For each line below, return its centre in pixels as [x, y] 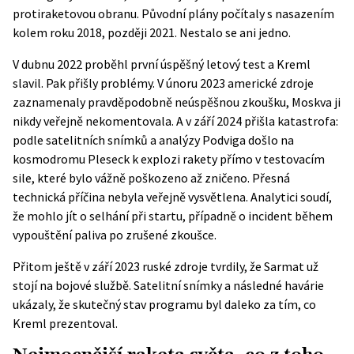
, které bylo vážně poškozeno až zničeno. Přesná [161, 178]
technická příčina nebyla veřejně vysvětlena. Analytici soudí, [172, 197]
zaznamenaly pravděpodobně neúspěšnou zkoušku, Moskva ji [177, 102]
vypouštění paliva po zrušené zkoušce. [115, 235]
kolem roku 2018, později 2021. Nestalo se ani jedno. [152, 32]
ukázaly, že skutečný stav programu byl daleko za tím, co [164, 304]
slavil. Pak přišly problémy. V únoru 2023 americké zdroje [163, 83]
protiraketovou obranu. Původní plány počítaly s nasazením [173, 13]
